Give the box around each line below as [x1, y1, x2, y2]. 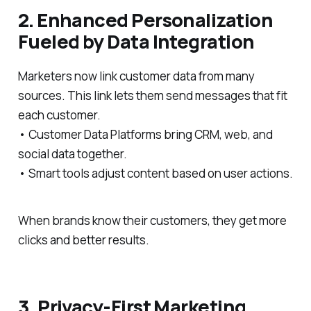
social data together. [17, 145, 127, 162]
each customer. [17, 106, 101, 123]
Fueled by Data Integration [17, 28, 255, 55]
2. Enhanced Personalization [17, 7, 273, 33]
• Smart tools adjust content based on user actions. [17, 165, 293, 181]
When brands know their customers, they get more [17, 212, 287, 229]
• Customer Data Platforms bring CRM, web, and [17, 126, 273, 142]
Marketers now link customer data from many [17, 67, 255, 84]
